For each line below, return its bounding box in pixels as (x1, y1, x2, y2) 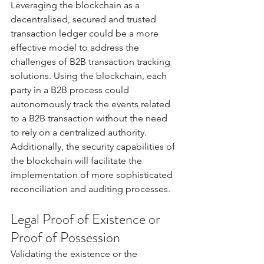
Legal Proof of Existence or (11, 209, 163, 229)
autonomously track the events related (11, 98, 173, 110)
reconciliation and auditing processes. (11, 183, 173, 194)
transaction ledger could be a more (11, 27, 161, 39)
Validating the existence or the (11, 247, 140, 259)
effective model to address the (11, 41, 141, 53)
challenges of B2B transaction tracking (11, 55, 173, 67)
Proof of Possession (11, 227, 123, 247)
